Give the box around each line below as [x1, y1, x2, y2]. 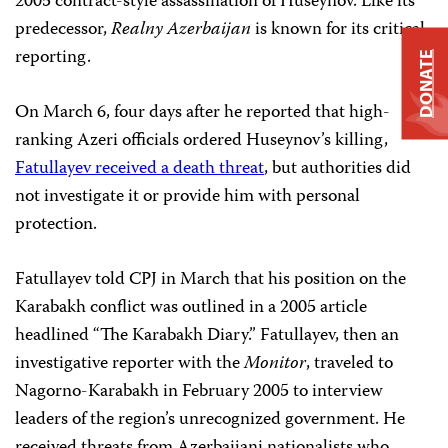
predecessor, [15, 15, 111, 45]
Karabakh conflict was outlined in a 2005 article [15, 293, 367, 323]
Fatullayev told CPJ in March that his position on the [15, 265, 406, 295]
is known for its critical [251, 15, 425, 45]
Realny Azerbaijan [111, 15, 251, 45]
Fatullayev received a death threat [15, 154, 264, 184]
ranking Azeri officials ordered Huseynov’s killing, [15, 126, 388, 156]
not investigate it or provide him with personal [15, 182, 360, 212]
